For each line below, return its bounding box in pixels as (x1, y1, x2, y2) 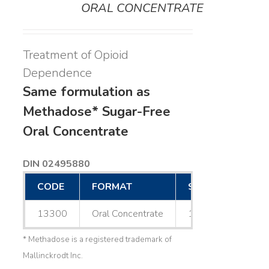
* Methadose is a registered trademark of (22, 234, 172, 245)
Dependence (22, 65, 92, 82)
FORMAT (91, 180, 132, 193)
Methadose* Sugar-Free (22, 103, 171, 121)
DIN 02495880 (22, 157, 90, 171)
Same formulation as (22, 83, 150, 101)
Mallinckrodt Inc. (22, 250, 83, 261)
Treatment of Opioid (22, 47, 128, 64)
